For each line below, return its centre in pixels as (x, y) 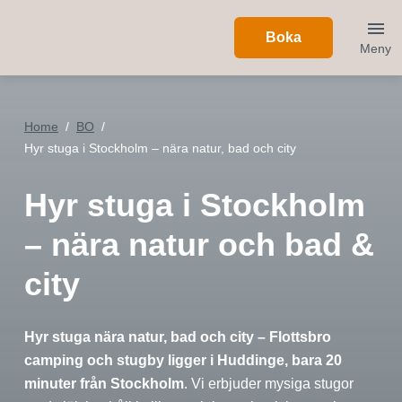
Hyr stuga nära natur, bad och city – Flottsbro (178, 337)
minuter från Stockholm (104, 384)
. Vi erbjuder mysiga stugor (269, 384)
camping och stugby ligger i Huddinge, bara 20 (183, 360)
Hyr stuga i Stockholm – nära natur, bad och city (160, 148)
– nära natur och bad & (199, 245)
